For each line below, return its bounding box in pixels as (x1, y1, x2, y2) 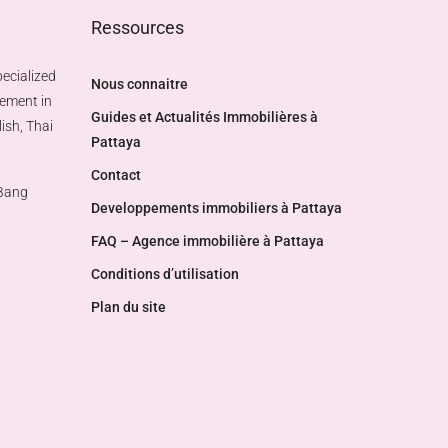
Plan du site (90, 299, 166, 315)
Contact (90, 167, 141, 183)
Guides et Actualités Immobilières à (90, 109, 318, 125)
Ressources (90, 17, 184, 38)
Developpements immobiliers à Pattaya (90, 200, 342, 216)
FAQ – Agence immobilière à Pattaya (90, 233, 324, 249)
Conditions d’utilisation (90, 266, 239, 282)
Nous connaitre (90, 76, 188, 92)
